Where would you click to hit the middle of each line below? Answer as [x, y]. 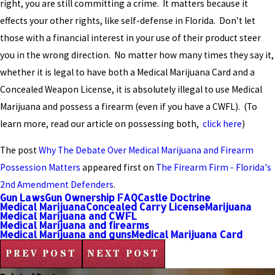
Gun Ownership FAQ [91, 198]
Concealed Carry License [145, 207]
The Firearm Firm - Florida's [214, 168]
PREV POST [41, 254]
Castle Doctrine [174, 198]
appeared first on [118, 168]
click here [222, 123]
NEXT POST [124, 254]
